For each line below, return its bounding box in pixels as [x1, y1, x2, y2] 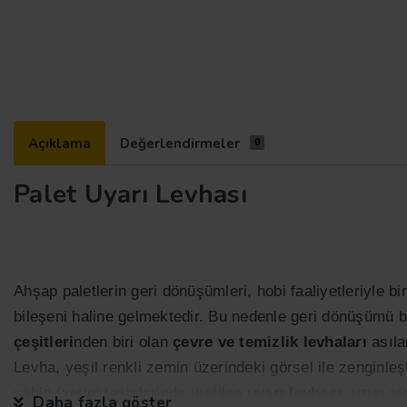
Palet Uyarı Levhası [14, 176, 247, 212]
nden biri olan [74, 333, 173, 351]
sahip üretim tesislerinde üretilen [14, 383, 247, 402]
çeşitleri [14, 333, 74, 351]
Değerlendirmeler [120, 134, 240, 153]
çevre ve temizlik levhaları [173, 333, 367, 351]
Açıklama [28, 134, 91, 153]
